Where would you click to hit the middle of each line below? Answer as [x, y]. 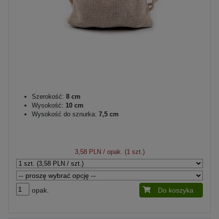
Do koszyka [176, 190]
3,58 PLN [88, 152]
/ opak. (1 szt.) [123, 152]
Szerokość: [48, 96]
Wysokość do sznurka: [64, 114]
